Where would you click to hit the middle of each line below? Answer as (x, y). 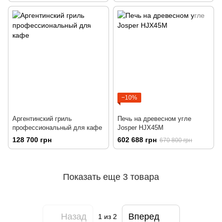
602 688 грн (137, 140)
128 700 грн (32, 140)
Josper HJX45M (140, 128)
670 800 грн (176, 140)
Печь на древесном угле (154, 119)
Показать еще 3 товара (111, 177)
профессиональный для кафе (57, 128)
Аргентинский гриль (42, 119)
